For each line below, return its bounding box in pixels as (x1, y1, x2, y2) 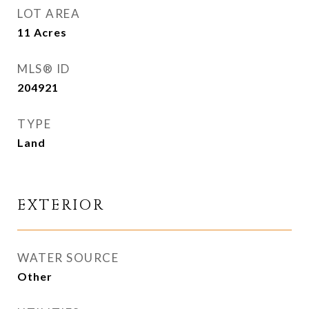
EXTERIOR (17, 196, 105, 215)
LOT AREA (17, 6, 80, 21)
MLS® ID (17, 61, 70, 76)
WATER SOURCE (17, 250, 119, 265)
